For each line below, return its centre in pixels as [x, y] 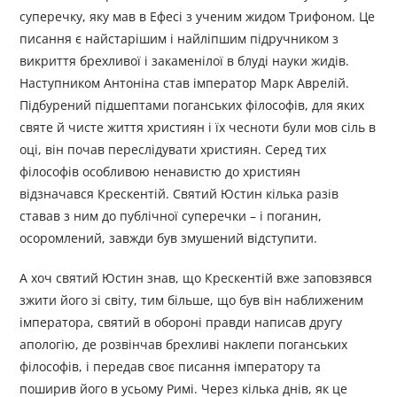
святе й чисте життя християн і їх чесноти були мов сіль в [198, 128]
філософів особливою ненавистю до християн [160, 172]
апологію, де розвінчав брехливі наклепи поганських [184, 345]
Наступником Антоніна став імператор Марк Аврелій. [185, 83]
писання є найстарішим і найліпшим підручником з [179, 39]
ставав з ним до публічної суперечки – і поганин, [171, 216]
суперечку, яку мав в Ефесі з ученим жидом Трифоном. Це [198, 17]
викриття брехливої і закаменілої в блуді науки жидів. [185, 61]
